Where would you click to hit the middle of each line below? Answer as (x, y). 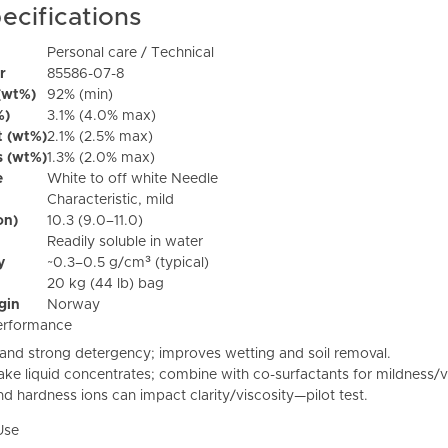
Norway (73, 305)
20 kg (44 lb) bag (105, 284)
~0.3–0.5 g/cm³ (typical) (128, 263)
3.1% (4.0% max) (101, 116)
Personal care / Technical (130, 53)
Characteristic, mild (110, 200)
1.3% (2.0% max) (101, 158)
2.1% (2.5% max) (100, 137)
